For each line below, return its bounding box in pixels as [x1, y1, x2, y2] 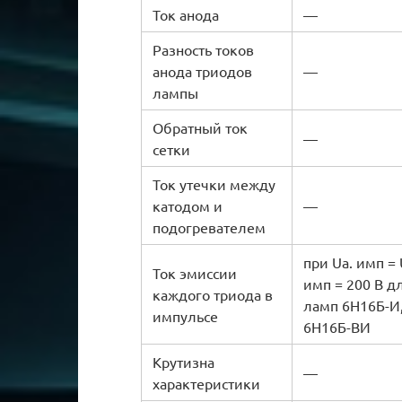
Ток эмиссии [153, 263, 237, 282]
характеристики [153, 373, 260, 392]
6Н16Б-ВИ [303, 317, 371, 336]
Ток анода [153, 4, 219, 23]
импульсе [153, 306, 218, 325]
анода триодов [153, 61, 252, 80]
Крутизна [153, 352, 214, 371]
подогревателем [153, 217, 266, 236]
